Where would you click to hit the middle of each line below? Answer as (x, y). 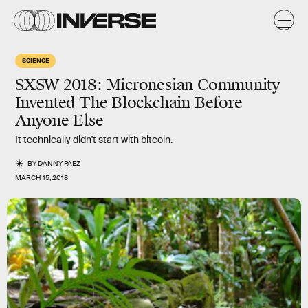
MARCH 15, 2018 (42, 178)
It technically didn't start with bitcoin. (94, 140)
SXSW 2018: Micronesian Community (148, 85)
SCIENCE (36, 60)
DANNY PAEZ (59, 163)
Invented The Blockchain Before (129, 103)
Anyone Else (59, 121)
